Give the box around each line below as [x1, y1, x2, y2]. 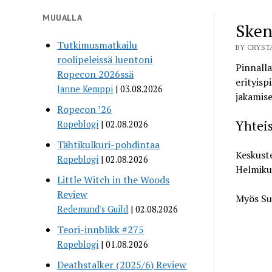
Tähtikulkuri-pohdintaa [57, 137, 160, 151]
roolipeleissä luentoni [57, 52, 153, 66]
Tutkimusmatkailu [57, 38, 138, 52]
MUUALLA [42, 12, 83, 23]
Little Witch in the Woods [57, 172, 170, 186]
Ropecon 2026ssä [57, 67, 134, 81]
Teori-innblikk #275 [57, 222, 144, 236]
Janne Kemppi [57, 83, 114, 95]
